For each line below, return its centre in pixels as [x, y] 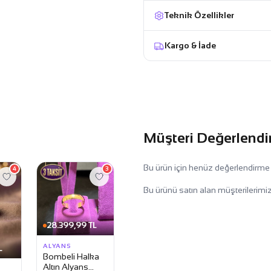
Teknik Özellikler [200, 15]
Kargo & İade [191, 45]
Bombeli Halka [71, 257]
